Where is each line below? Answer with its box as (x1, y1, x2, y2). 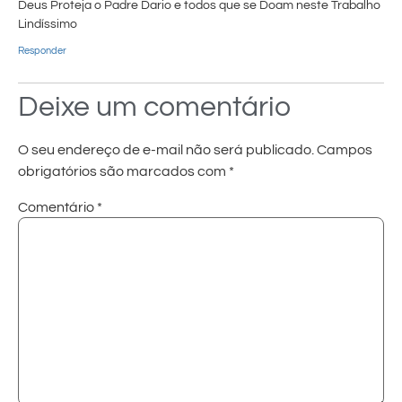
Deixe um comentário (18, 92, 291, 123)
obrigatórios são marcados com (18, 164, 229, 179)
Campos (317, 143, 372, 158)
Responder (18, 46, 66, 57)
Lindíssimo (18, 17, 77, 31)
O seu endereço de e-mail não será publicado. (18, 143, 314, 158)
